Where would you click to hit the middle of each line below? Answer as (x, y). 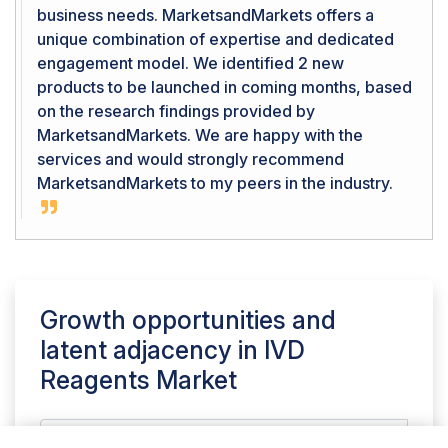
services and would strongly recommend (190, 158)
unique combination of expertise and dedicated (215, 38)
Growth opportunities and (188, 319)
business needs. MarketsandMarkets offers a (205, 14)
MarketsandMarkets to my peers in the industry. (215, 182)
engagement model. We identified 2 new (190, 62)
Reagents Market (138, 379)
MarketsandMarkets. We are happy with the (200, 134)
